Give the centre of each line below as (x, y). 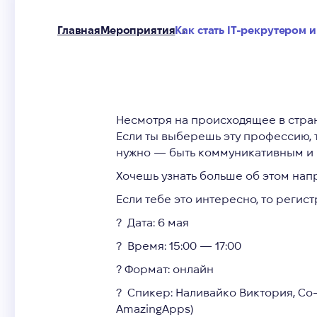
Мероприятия (138, 30)
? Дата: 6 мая (152, 223)
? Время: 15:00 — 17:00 (178, 246)
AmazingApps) (155, 309)
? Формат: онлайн (165, 269)
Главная (79, 30)
